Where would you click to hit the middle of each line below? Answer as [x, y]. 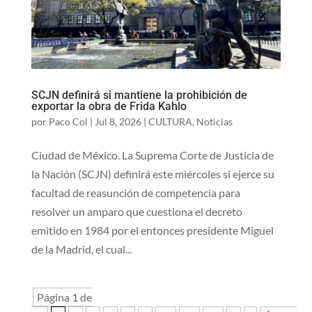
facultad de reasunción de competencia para [135, 193]
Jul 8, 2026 [118, 122]
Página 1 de [64, 297]
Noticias [214, 122]
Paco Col [68, 122]
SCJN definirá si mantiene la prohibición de [139, 95]
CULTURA [170, 122]
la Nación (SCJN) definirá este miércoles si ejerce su [153, 174]
